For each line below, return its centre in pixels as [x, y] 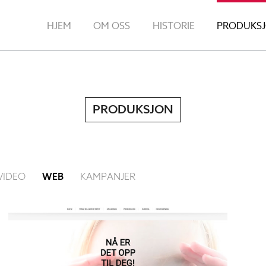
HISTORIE [173, 26]
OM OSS [112, 26]
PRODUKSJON [133, 110]
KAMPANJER [107, 177]
